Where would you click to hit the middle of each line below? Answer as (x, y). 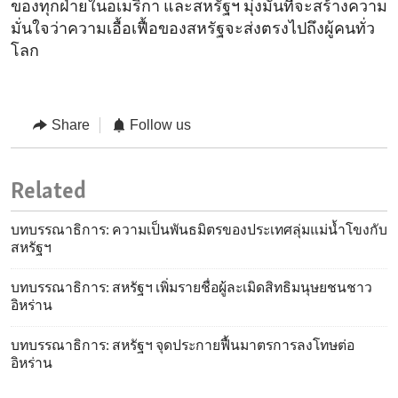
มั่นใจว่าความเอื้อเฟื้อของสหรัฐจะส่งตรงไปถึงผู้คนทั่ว (193, 30)
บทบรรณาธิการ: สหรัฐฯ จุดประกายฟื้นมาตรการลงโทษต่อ (183, 347)
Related (48, 192)
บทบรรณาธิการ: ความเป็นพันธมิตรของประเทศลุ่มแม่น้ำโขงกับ (199, 231)
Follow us (160, 125)
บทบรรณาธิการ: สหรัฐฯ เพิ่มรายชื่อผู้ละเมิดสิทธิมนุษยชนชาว (191, 289)
